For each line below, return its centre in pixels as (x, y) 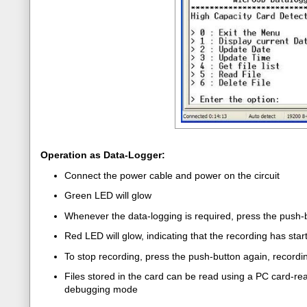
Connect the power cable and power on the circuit (172, 175)
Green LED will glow (108, 195)
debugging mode (101, 289)
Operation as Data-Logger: (103, 155)
